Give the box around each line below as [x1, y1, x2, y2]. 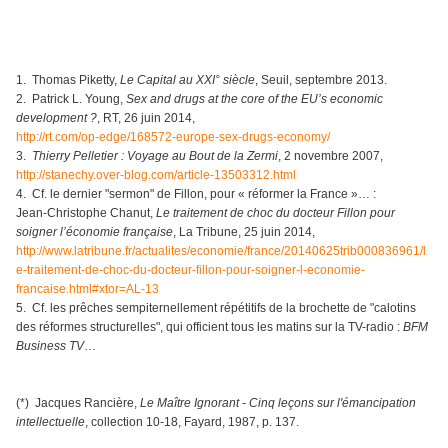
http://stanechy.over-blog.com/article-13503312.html [16, 168, 296, 183]
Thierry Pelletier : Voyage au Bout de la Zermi [32, 149, 278, 164]
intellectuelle [16, 415, 85, 430]
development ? [16, 111, 97, 126]
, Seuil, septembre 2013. [255, 73, 387, 88]
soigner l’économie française [16, 225, 173, 240]
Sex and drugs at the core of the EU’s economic [126, 92, 383, 107]
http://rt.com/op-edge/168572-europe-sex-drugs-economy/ [16, 130, 330, 145]
